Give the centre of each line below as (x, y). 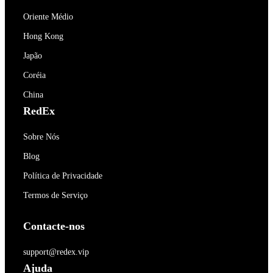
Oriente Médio (48, 17)
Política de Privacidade (63, 176)
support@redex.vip (56, 252)
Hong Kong (43, 36)
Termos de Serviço (55, 195)
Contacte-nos (54, 226)
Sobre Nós (41, 137)
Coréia (34, 75)
